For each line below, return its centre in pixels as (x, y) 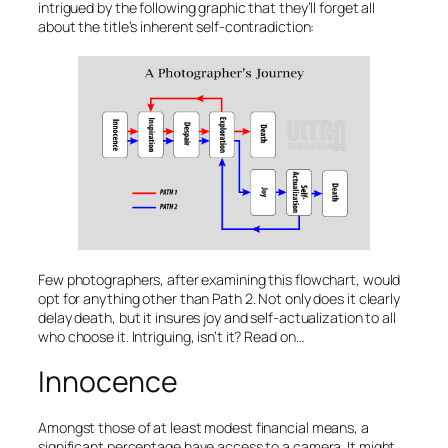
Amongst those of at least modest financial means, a (203, 428)
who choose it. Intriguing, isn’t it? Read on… (171, 337)
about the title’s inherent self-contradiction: (176, 26)
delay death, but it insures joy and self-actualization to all (217, 318)
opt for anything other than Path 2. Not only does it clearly (219, 299)
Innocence (108, 382)
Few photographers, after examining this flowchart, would (219, 280)
